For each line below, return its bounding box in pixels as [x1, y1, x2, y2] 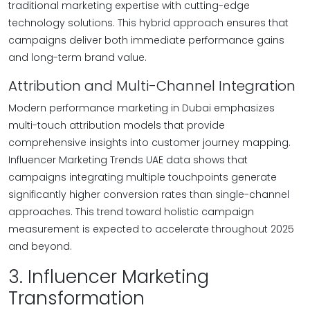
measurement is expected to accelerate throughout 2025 [8, 222, 294, 236]
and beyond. [8, 239, 72, 253]
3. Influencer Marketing [8, 264, 209, 289]
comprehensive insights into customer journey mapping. [8, 136, 291, 149]
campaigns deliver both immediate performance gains [8, 33, 284, 47]
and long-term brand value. [8, 51, 147, 64]
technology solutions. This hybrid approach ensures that [8, 16, 289, 30]
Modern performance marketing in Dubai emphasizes [8, 101, 275, 115]
